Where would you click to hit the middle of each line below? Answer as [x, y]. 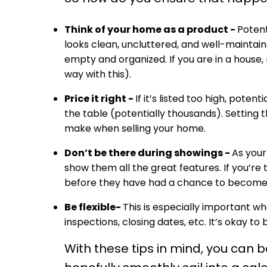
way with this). [97, 74]
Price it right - [100, 99]
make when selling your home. [135, 129]
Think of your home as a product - [150, 30]
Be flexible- [93, 207]
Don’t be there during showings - [148, 153]
